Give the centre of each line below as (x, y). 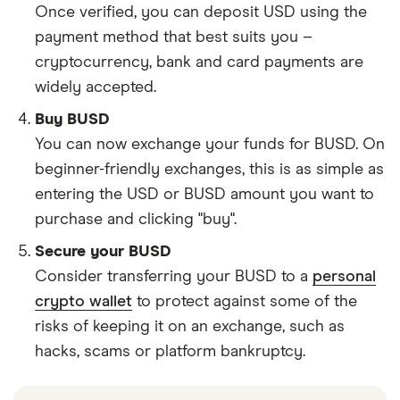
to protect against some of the (245, 302)
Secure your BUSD (103, 252)
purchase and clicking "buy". (136, 220)
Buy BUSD (72, 120)
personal (344, 277)
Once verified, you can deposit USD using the (201, 12)
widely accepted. (96, 87)
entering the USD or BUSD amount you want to (204, 195)
